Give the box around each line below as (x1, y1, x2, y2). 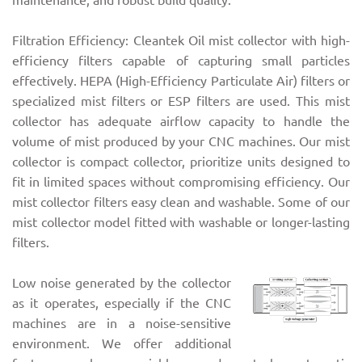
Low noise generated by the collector (12, 274, 232, 291)
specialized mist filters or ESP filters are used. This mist (12, 92, 350, 109)
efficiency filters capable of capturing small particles (12, 52, 350, 69)
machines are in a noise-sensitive (12, 314, 232, 331)
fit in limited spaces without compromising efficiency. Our (12, 173, 350, 190)
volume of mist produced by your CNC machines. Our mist (12, 133, 350, 149)
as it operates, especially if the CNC (12, 294, 232, 311)
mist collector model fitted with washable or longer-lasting (12, 213, 350, 230)
